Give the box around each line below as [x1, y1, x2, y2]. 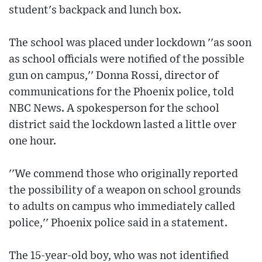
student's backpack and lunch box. [9, 4, 181, 16]
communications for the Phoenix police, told [9, 86, 234, 98]
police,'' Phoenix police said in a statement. [9, 217, 227, 229]
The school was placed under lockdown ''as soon [9, 37, 251, 49]
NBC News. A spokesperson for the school [9, 102, 219, 114]
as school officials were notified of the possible [9, 53, 244, 65]
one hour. [9, 135, 56, 147]
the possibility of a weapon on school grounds [9, 184, 241, 196]
